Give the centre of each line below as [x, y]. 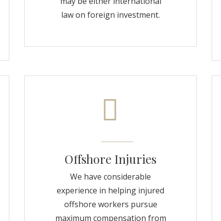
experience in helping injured [110, 190]
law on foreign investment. [110, 15]
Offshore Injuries [110, 159]
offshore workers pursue [110, 204]
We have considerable [110, 177]
